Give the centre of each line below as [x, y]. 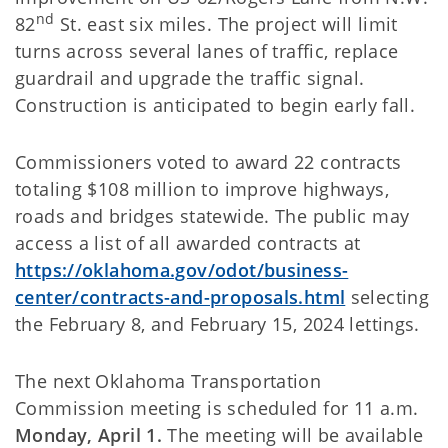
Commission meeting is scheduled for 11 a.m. [217, 408]
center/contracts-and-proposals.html [180, 297]
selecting [387, 297]
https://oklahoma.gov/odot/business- [182, 270]
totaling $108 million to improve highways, [202, 189]
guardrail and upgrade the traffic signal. [190, 78]
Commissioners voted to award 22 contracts [208, 162]
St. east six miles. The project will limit [226, 24]
